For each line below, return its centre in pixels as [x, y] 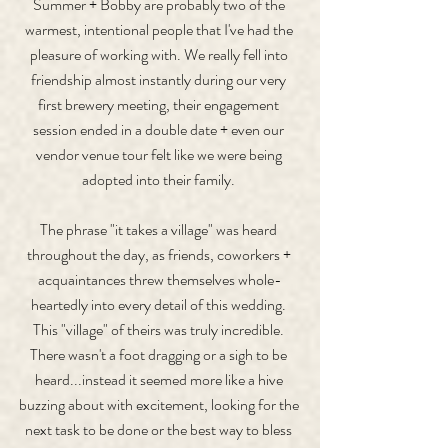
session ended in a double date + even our [160, 129]
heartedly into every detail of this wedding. [160, 304]
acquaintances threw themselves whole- [160, 279]
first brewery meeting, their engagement [160, 104]
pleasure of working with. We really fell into [160, 54]
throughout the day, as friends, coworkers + [160, 254]
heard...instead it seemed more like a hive [160, 379]
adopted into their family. [160, 179]
